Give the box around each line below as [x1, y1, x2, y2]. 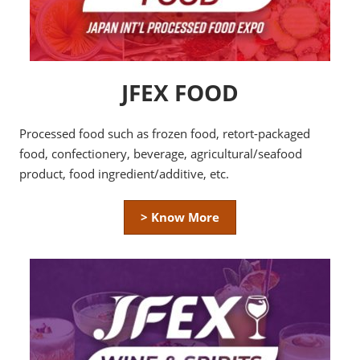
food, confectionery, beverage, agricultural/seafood [19, 145, 302, 162]
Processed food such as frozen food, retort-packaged [19, 125, 310, 142]
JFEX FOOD [121, 77, 239, 108]
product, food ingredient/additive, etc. [19, 166, 229, 182]
